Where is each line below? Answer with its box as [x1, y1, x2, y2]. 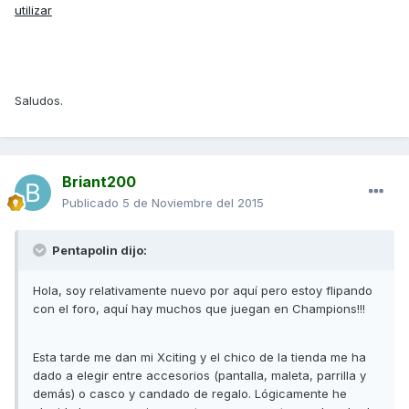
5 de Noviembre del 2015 [122, 195, 264, 211]
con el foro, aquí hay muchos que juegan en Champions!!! [33, 301, 365, 317]
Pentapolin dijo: [49, 243, 147, 258]
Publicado [62, 195, 122, 211]
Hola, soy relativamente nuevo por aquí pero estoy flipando [33, 283, 372, 299]
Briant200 [62, 173, 136, 192]
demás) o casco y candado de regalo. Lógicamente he [33, 386, 347, 402]
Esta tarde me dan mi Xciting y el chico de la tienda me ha [33, 350, 366, 365]
